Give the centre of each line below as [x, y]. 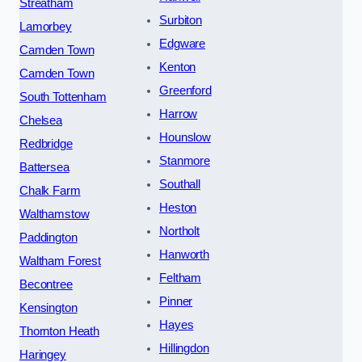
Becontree [46, 285]
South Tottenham [63, 97]
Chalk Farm [50, 191]
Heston [178, 208]
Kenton [178, 67]
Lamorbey [46, 27]
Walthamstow [55, 215]
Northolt [179, 232]
